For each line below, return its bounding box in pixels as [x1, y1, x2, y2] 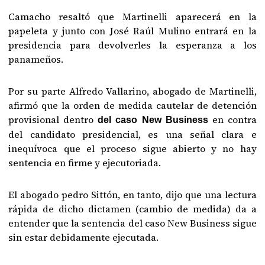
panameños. [8, 53, 64, 66]
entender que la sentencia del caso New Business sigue [8, 216, 257, 230]
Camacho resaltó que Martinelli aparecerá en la [8, 10, 257, 23]
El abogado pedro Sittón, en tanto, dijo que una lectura [8, 188, 257, 201]
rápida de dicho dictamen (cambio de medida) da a [8, 202, 257, 215]
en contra [212, 113, 257, 126]
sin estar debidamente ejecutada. [8, 231, 159, 244]
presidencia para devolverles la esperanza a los [8, 38, 257, 51]
